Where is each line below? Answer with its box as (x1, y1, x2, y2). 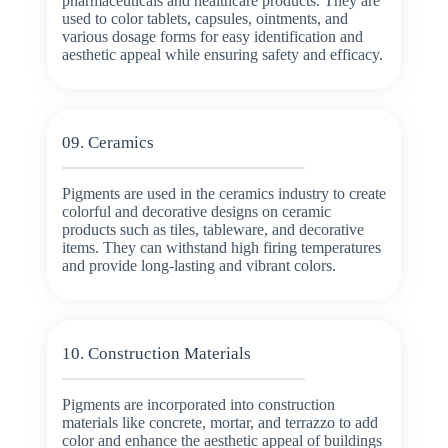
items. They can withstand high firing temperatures (61, 238, 381, 256)
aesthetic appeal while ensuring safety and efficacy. (61, 46, 383, 64)
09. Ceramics (61, 133, 154, 153)
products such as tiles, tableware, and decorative (61, 220, 364, 238)
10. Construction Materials (61, 343, 251, 363)
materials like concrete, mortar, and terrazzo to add (61, 413, 378, 431)
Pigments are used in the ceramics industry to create (61, 184, 386, 202)
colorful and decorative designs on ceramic (61, 202, 331, 220)
